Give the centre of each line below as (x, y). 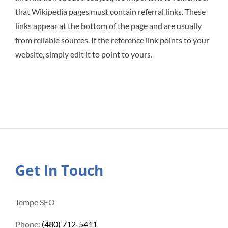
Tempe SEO (35, 202)
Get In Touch (59, 170)
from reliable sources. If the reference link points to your (112, 40)
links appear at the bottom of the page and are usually (108, 26)
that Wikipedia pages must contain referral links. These (110, 12)
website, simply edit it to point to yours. (84, 54)
